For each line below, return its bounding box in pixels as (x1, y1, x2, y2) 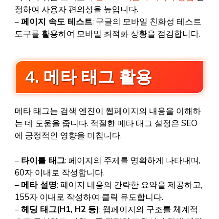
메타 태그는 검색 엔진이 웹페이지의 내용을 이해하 (15, 106, 201, 117)
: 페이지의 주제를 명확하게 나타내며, (65, 154, 200, 166)
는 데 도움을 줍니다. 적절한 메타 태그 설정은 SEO (15, 118, 197, 130)
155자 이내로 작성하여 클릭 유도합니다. (15, 191, 163, 203)
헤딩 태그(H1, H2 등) (21, 203, 99, 215)
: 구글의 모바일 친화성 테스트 (92, 16, 201, 27)
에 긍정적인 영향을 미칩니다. (15, 130, 122, 142)
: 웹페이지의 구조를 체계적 (99, 203, 198, 215)
